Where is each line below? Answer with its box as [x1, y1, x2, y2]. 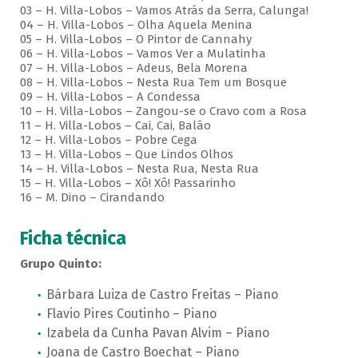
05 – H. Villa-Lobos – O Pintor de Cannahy [19, 32, 252, 47]
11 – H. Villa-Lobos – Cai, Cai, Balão [19, 118, 211, 133]
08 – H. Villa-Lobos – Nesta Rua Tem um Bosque [19, 75, 287, 90]
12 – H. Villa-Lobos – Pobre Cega [19, 133, 197, 148]
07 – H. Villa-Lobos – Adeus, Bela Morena [19, 61, 248, 76]
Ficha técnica [19, 228, 126, 250]
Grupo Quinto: [19, 257, 101, 272]
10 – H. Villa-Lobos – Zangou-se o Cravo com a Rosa [19, 104, 307, 119]
